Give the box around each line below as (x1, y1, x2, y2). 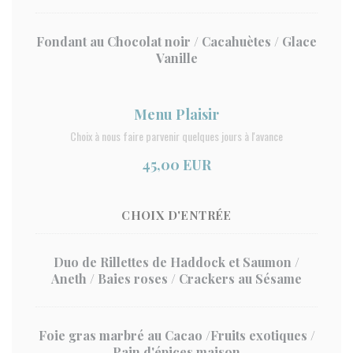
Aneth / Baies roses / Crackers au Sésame (51, 270, 302, 287)
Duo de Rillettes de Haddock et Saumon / (54, 254, 299, 270)
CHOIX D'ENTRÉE (121, 207, 232, 223)
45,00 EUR (142, 155, 211, 174)
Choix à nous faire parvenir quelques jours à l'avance (70, 128, 283, 144)
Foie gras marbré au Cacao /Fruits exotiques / (38, 327, 315, 344)
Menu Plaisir (134, 105, 219, 124)
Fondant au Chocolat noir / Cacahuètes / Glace (36, 33, 317, 50)
